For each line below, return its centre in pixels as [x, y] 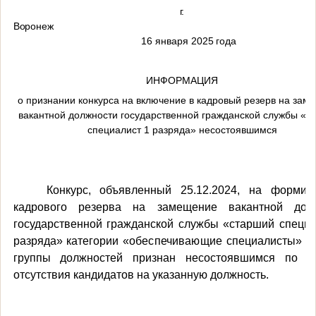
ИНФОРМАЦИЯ [182, 81]
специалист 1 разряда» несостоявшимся [182, 130]
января [170, 41]
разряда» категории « [71, 241]
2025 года [212, 41]
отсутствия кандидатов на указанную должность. [141, 275]
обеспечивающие [176, 241]
